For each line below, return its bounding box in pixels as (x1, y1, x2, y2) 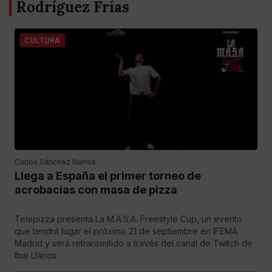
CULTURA (24, 36, 60, 45)
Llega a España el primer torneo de (15, 169, 201, 182)
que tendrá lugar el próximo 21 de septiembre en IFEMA (15, 226, 237, 236)
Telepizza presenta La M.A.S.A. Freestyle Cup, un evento (15, 214, 242, 224)
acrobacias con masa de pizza (15, 183, 177, 196)
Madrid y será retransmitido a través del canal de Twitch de (15, 238, 253, 248)
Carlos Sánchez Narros (15, 157, 96, 166)
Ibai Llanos (15, 250, 56, 260)
